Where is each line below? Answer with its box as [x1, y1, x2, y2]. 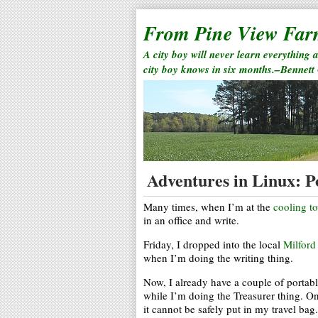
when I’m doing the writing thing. [143, 251, 293, 265]
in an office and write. [143, 213, 239, 227]
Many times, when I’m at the [143, 199, 273, 214]
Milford [283, 237, 316, 251]
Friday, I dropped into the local [143, 237, 283, 251]
